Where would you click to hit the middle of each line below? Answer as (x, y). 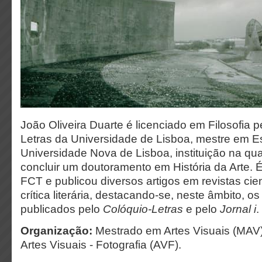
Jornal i (238, 209)
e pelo (203, 209)
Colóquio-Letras (144, 209)
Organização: (56, 231)
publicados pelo (62, 209)
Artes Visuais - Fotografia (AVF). (101, 245)
